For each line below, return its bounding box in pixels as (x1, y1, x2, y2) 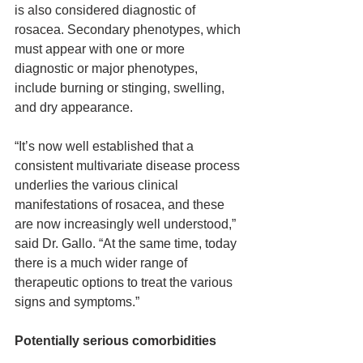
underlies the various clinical (15, 178, 181, 192)
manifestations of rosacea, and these (15, 198, 228, 211)
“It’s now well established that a (15, 139, 197, 153)
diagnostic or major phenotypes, (15, 62, 201, 75)
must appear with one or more (15, 42, 188, 56)
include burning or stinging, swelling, (15, 81, 228, 95)
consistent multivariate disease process (15, 159, 243, 173)
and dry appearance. (15, 100, 133, 114)
